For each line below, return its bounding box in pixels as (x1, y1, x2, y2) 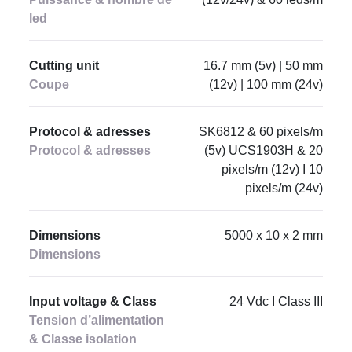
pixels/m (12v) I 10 (221, 163, 323, 176)
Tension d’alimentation (29, 313, 165, 327)
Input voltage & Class (29, 295, 157, 308)
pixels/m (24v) (244, 181, 323, 195)
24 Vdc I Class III (229, 295, 323, 308)
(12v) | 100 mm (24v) (208, 78, 323, 91)
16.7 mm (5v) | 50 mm (203, 59, 323, 72)
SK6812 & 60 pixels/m (198, 125, 323, 138)
